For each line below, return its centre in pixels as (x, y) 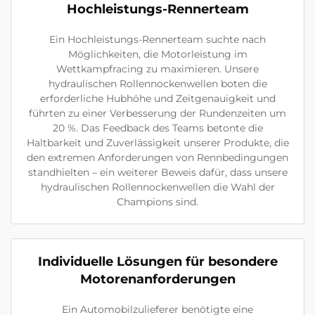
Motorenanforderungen (157, 279)
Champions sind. (157, 202)
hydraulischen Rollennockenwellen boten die (157, 84)
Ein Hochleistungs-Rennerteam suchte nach (157, 40)
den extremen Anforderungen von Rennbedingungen (157, 158)
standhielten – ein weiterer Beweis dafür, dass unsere (157, 173)
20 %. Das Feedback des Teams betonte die (157, 128)
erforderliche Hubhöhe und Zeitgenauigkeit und (157, 99)
